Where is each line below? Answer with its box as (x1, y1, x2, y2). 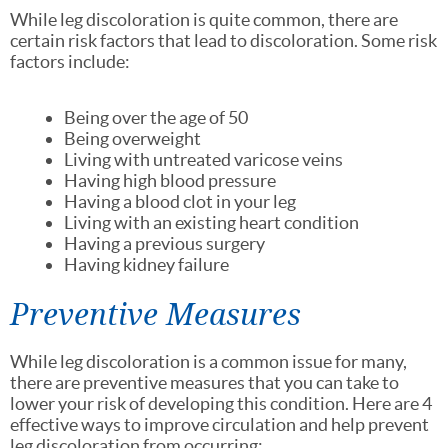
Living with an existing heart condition (64, 211, 359, 233)
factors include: (10, 50, 130, 72)
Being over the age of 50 (64, 106, 248, 128)
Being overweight (64, 127, 201, 149)
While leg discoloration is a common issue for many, (10, 350, 407, 372)
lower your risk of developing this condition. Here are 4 (10, 392, 432, 414)
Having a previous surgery (64, 232, 268, 254)
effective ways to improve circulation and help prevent (10, 413, 429, 435)
